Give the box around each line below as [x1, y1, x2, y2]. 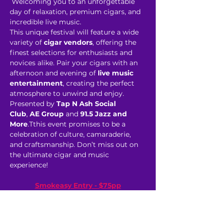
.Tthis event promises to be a [28, 120, 127, 128]
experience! [10, 161, 50, 169]
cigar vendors [44, 38, 92, 47]
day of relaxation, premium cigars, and [10, 7, 143, 16]
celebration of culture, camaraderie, [10, 130, 133, 139]
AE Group [28, 109, 64, 118]
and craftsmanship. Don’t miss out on [10, 140, 140, 149]
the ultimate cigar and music [10, 150, 111, 159]
